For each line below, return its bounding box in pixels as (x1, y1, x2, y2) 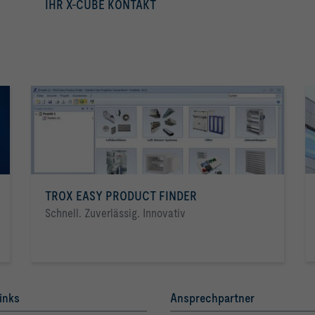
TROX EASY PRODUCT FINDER (45, 188, 197, 203)
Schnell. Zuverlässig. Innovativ (45, 205, 186, 220)
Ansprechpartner (170, 290, 255, 305)
